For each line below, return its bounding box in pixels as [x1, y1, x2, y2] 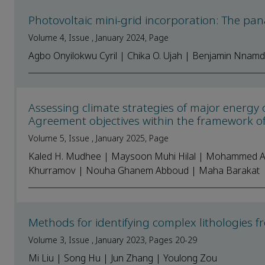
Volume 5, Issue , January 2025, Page [28, 132, 169, 144]
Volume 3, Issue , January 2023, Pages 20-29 [28, 234, 197, 246]
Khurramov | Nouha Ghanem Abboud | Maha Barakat [28, 163, 260, 177]
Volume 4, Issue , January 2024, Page [28, 31, 169, 44]
